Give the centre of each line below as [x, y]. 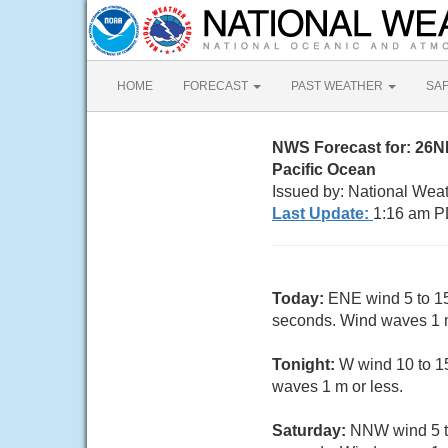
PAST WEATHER [338, 86]
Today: [300, 298]
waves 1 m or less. [337, 386]
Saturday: [311, 430]
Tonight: [305, 364]
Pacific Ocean [324, 169]
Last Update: [322, 213]
